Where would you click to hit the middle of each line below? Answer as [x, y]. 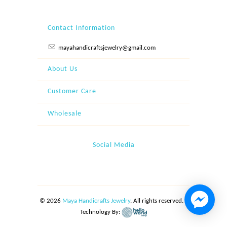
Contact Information [81, 28]
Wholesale [65, 114]
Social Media [113, 145]
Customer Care [72, 91]
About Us [63, 69]
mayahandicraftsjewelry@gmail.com [107, 48]
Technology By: [101, 212]
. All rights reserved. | [159, 201]
